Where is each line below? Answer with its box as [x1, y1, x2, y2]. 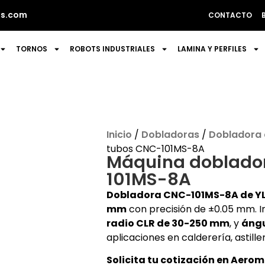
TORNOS [16, 44, 48, 54]
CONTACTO [208, 10, 252, 20]
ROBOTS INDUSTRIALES [70, 44, 156, 54]
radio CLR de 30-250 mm [106, 216, 230, 230]
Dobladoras [141, 128, 199, 141]
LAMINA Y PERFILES [177, 44, 247, 54]
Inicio [106, 128, 132, 141]
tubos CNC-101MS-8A [106, 142, 205, 156]
